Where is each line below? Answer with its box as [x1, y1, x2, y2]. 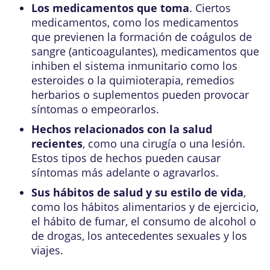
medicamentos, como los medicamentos [31, 15, 239, 30]
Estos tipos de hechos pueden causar [31, 151, 221, 165]
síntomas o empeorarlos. [31, 102, 159, 116]
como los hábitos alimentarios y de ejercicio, [31, 199, 259, 214]
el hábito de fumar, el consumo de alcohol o [31, 214, 256, 228]
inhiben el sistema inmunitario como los [31, 58, 237, 73]
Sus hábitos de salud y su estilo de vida [31, 185, 243, 199]
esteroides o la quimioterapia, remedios [31, 73, 234, 87]
